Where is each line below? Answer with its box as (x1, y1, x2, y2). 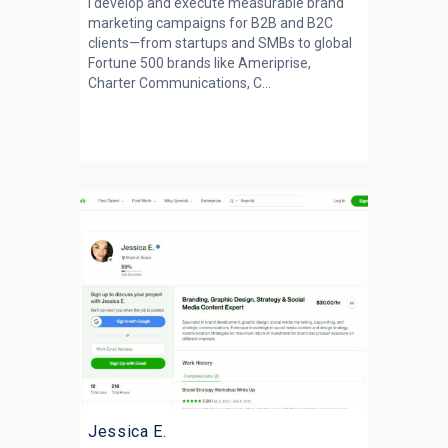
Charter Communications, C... (88, 75, 271, 91)
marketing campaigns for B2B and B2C (88, 15, 333, 31)
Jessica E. (88, 422, 167, 441)
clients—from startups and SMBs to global (88, 35, 352, 51)
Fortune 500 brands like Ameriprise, (88, 55, 311, 71)
